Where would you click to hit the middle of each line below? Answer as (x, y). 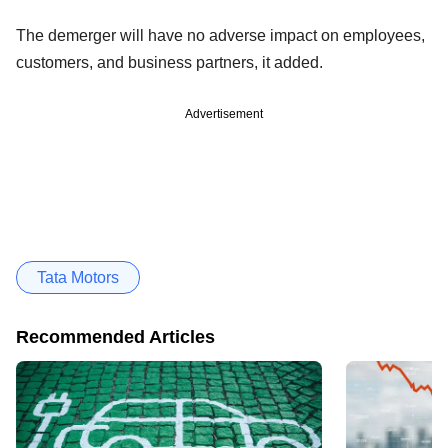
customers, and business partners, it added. (169, 62)
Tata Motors (78, 277)
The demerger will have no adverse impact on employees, (220, 35)
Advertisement (224, 113)
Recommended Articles (115, 336)
